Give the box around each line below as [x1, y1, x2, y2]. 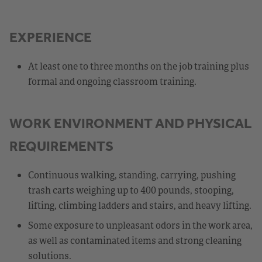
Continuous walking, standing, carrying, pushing [28, 168, 236, 181]
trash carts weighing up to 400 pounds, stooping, [28, 183, 234, 196]
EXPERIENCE [9, 29, 92, 46]
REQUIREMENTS [9, 137, 113, 154]
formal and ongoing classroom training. [28, 74, 196, 88]
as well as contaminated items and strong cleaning [28, 233, 242, 247]
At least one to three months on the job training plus [28, 59, 249, 73]
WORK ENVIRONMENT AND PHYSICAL [9, 115, 251, 132]
